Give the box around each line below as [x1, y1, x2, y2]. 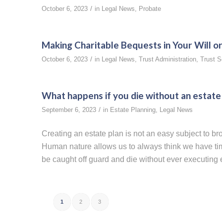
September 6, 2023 [41, 106, 96, 114]
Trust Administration [138, 55, 196, 63]
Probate [138, 5, 161, 13]
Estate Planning [110, 106, 156, 114]
